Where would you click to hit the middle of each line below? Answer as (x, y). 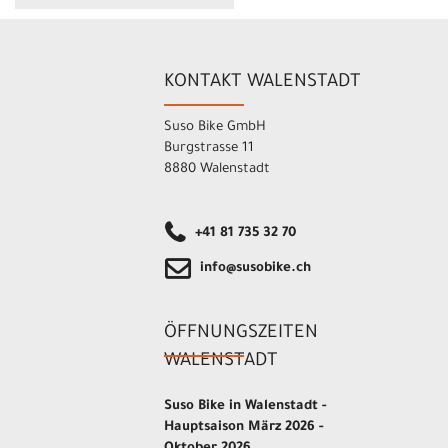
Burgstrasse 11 (209, 149)
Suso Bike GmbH (215, 128)
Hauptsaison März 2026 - (244, 428)
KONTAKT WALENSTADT (263, 83)
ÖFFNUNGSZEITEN (241, 334)
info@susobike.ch (256, 269)
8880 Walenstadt (217, 170)
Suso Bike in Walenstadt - (245, 407)
